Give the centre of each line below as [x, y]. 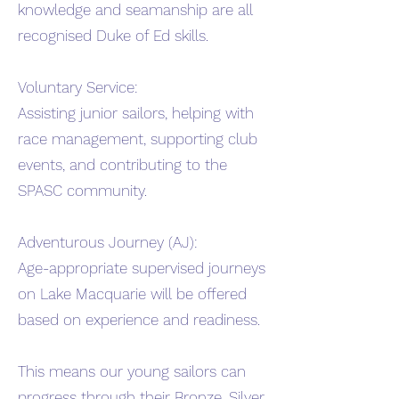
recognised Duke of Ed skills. [113, 36]
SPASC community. [82, 191]
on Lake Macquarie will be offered [132, 294]
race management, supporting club [138, 139]
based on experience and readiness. [139, 320]
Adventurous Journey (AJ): [108, 242]
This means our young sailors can [132, 371]
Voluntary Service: [78, 87]
